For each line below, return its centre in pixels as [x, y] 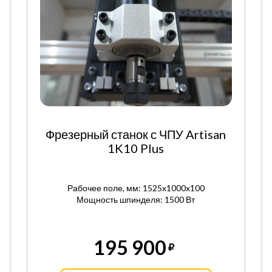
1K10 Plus [136, 148]
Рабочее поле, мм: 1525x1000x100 [136, 188]
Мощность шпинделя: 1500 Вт [136, 199]
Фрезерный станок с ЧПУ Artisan [136, 134]
